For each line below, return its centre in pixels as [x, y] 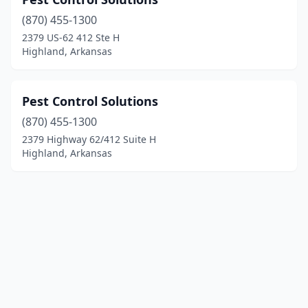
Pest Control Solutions [90, 101]
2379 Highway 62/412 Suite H [89, 139]
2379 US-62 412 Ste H [71, 37]
